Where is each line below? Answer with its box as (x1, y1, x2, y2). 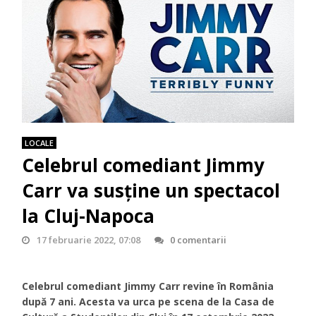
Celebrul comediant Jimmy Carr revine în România (22, 279, 274, 293)
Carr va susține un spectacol (22, 177, 281, 203)
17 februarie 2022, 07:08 (36, 233, 140, 246)
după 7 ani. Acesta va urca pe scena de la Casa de (22, 294, 275, 308)
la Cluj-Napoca (22, 202, 155, 229)
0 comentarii (169, 233, 226, 246)
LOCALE (25, 137, 54, 148)
